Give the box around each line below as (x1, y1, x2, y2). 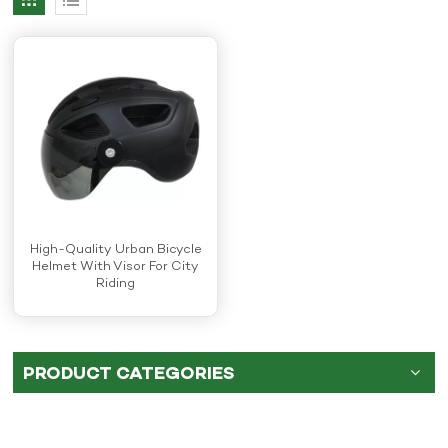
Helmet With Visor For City (32, 257, 200, 276)
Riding (96, 274, 136, 293)
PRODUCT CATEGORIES (23, 363, 236, 386)
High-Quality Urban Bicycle (29, 240, 202, 259)
